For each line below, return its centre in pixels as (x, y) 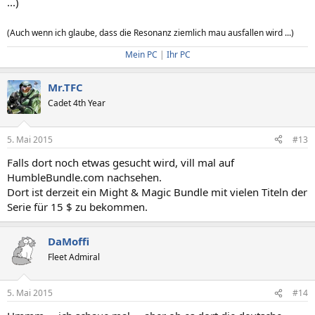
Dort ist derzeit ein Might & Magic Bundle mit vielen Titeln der (157, 192)
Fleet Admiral (74, 257)
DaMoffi (69, 241)
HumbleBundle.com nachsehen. (84, 177)
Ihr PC (178, 54)
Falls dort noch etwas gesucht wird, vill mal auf (121, 162)
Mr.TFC (65, 87)
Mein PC (141, 54)
